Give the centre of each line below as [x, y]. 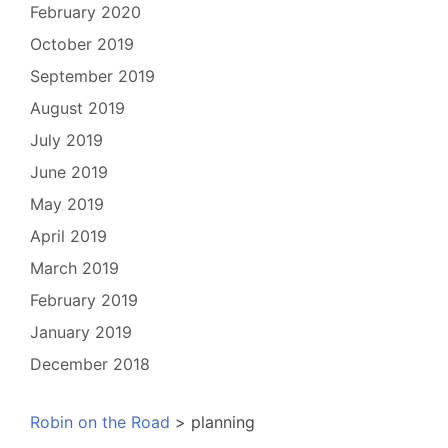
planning [223, 422]
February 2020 [85, 12]
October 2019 [82, 44]
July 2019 [66, 140]
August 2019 [77, 108]
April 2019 [68, 236]
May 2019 [67, 204]
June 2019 [69, 172]
